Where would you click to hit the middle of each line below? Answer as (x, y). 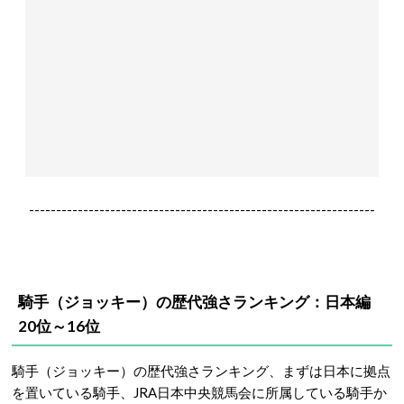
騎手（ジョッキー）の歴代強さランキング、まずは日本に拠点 (201, 371)
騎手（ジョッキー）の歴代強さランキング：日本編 (202, 302)
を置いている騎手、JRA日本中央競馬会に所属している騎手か (199, 392)
